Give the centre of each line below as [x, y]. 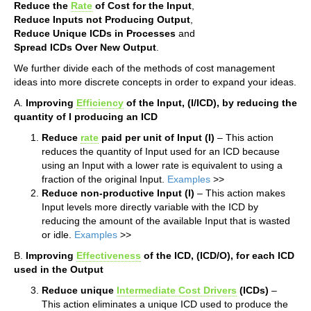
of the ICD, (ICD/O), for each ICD [218, 255]
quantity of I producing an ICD [86, 116]
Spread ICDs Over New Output [85, 47]
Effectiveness [109, 255]
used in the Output [59, 269]
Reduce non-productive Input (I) [118, 193]
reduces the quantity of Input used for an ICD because [161, 151]
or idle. [58, 234]
